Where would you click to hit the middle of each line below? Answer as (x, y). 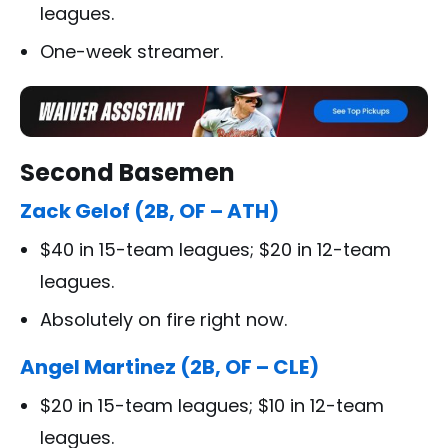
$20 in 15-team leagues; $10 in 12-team (212, 405)
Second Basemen (127, 172)
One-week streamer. (131, 52)
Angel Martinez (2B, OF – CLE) (169, 367)
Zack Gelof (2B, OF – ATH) (149, 211)
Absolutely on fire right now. (163, 319)
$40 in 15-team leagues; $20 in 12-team (215, 249)
